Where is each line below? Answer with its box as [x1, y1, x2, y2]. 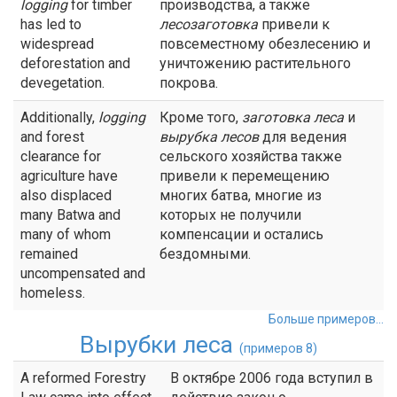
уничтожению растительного [160, 55, 351, 72]
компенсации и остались [160, 226, 323, 243]
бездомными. [160, 245, 251, 262]
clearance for [20, 148, 101, 165]
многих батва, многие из [160, 187, 322, 204]
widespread [20, 35, 94, 52]
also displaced [20, 187, 112, 204]
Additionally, [20, 109, 98, 126]
